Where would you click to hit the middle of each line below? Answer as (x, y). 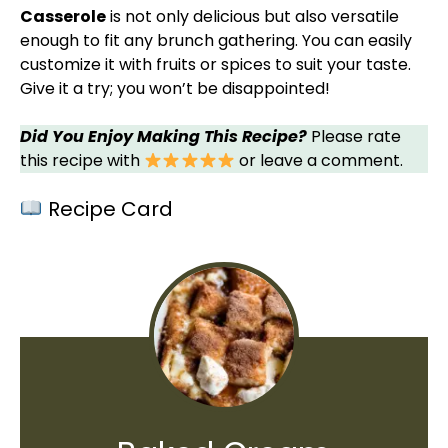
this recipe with (82, 160)
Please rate (354, 136)
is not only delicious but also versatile (252, 16)
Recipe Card (107, 209)
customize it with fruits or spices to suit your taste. (215, 64)
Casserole (63, 16)
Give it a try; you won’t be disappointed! (175, 88)
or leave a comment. (319, 160)
